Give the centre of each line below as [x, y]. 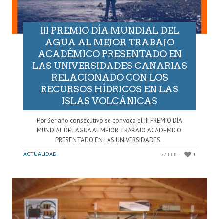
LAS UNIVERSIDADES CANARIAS [109, 66]
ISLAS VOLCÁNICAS [109, 101]
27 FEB [169, 154]
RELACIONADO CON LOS [109, 77]
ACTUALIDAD [40, 153]
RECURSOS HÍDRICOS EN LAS [109, 89]
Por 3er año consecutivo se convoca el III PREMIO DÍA [109, 120]
